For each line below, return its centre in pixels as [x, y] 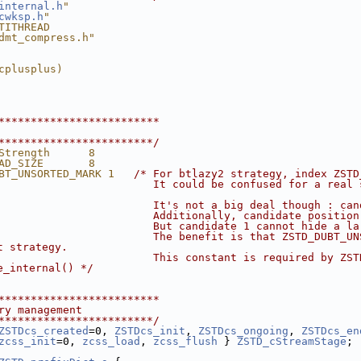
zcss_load [111, 341]
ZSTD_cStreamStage [292, 341]
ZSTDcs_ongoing [243, 331]
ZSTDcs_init [150, 331]
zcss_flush [185, 341]
